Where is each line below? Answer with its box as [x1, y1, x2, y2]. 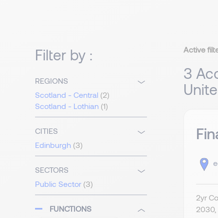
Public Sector [35, 179, 81, 189]
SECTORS [35, 165, 69, 175]
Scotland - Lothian [35, 101, 99, 111]
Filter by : [35, 46, 92, 64]
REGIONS [35, 76, 68, 86]
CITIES [35, 126, 58, 136]
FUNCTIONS [50, 204, 91, 214]
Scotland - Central [35, 90, 98, 100]
